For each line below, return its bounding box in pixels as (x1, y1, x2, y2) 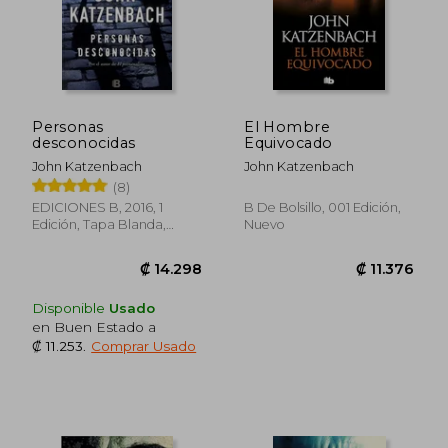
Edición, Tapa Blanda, (32, 216, 167, 232)
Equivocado (244, 133, 333, 152)
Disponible (32, 299, 110, 316)
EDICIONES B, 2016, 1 (32, 199, 164, 215)
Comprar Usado (91, 337, 197, 354)
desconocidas (32, 133, 136, 152)
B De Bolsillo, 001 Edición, (244, 199, 402, 215)
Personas (32, 117, 104, 136)
